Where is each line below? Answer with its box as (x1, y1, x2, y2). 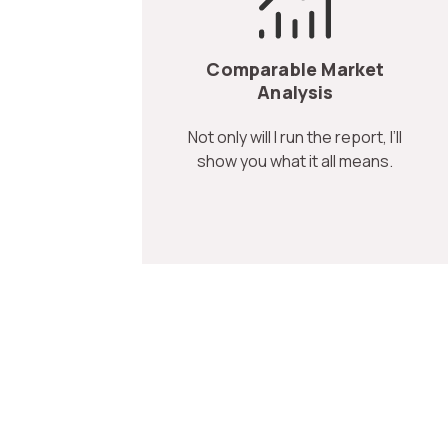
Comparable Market (206, 56, 385, 81)
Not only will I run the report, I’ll (188, 125, 403, 148)
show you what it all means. (197, 149, 394, 172)
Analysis (257, 79, 334, 104)
